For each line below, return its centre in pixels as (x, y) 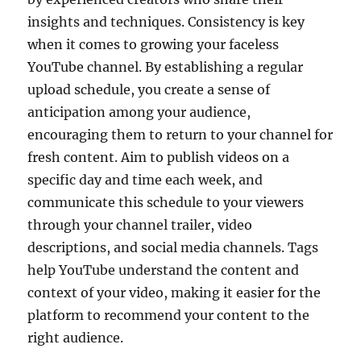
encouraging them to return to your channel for (180, 134)
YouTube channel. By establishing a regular (166, 66)
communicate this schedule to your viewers (166, 202)
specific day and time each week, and (145, 179)
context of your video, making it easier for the (174, 292)
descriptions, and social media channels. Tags (173, 247)
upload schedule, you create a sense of (149, 89)
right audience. (76, 337)
